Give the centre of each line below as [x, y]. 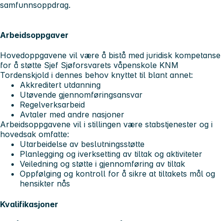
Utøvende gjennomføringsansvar [81, 95]
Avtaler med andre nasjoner [72, 115]
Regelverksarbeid [52, 105]
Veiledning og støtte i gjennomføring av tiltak [102, 164]
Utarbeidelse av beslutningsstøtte [82, 144]
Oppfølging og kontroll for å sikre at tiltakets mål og [117, 174]
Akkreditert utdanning [60, 85]
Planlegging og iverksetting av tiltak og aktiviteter [111, 154]
